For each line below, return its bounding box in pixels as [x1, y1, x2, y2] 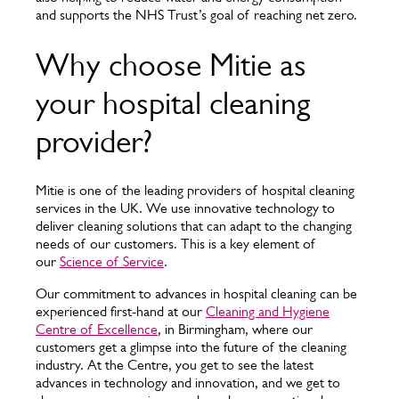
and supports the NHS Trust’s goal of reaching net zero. [36, 6, 361, 23]
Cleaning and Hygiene [206, 303, 330, 320]
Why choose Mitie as [36, 45, 306, 83]
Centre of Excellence [36, 321, 158, 338]
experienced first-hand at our [36, 303, 206, 320]
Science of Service [60, 253, 164, 270]
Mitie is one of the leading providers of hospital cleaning [36, 182, 354, 199]
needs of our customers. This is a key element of [36, 235, 316, 252]
